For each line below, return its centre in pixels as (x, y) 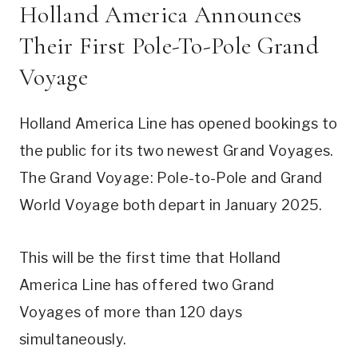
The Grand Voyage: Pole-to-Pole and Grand (171, 177)
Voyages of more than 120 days (131, 312)
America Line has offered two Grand (147, 284)
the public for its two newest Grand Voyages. (177, 150)
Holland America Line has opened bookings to (179, 123)
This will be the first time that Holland (150, 257)
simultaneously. (73, 339)
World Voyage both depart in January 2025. (173, 205)
